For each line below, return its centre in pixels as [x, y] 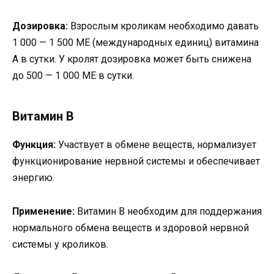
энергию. [33, 178]
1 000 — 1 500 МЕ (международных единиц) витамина [135, 43]
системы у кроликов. [60, 244]
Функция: [34, 145]
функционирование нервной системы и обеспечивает [136, 161]
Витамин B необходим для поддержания [168, 211]
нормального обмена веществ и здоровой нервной [131, 228]
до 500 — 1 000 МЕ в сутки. [73, 76]
